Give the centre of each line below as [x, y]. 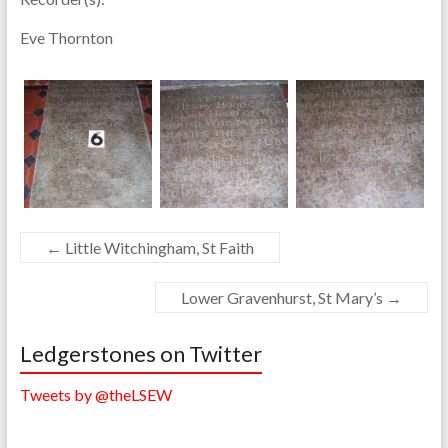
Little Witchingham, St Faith [157, 247]
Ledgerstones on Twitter [140, 353]
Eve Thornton [66, 37]
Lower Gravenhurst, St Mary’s [284, 297]
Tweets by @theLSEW [95, 394]
